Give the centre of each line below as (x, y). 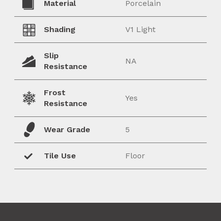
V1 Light (140, 30)
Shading (60, 30)
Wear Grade (67, 130)
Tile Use (60, 156)
